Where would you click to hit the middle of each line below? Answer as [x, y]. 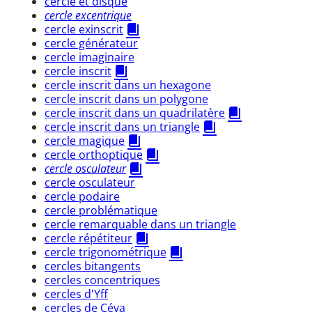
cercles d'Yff [76, 294]
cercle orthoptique [94, 154]
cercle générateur [91, 43]
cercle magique [85, 140]
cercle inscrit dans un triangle [122, 126]
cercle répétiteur [88, 238]
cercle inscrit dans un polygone [126, 99]
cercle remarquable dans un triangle [140, 224]
